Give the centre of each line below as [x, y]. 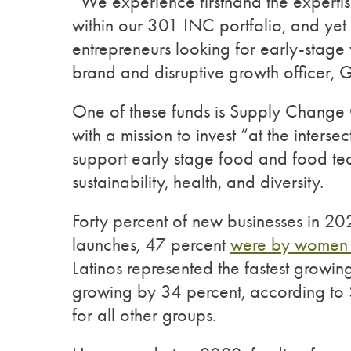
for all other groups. [144, 315]
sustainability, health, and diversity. [198, 182]
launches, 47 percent [151, 244]
